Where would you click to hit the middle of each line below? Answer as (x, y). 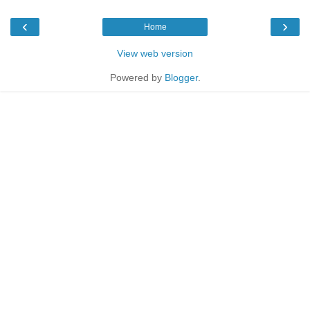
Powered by (137, 77)
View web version (155, 53)
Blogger (181, 77)
